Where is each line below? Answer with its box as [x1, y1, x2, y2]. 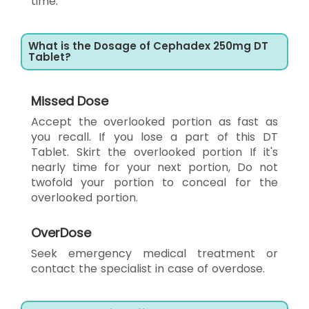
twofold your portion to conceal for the [31, 174, 278, 190]
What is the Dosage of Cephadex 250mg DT [28, 38, 268, 53]
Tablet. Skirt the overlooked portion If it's [31, 143, 278, 160]
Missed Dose [31, 92, 108, 110]
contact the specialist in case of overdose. [31, 260, 265, 277]
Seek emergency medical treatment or [31, 245, 278, 261]
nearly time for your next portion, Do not [31, 159, 278, 175]
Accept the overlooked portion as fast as [31, 113, 278, 130]
